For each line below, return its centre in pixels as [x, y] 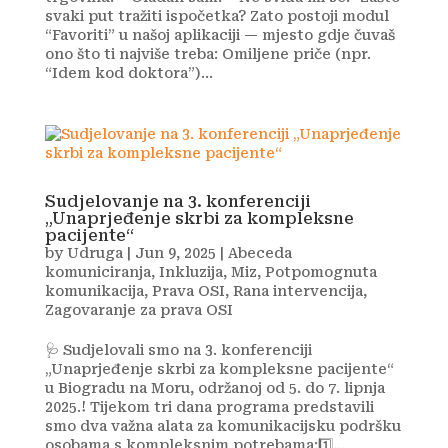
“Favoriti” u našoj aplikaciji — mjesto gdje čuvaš [219, 35]
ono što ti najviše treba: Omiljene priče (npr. [207, 54]
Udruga [94, 253]
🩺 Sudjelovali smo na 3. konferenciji [178, 350]
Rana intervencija [297, 291]
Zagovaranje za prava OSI [138, 310]
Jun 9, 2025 [175, 253]
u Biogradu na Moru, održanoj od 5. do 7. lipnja [214, 388]
